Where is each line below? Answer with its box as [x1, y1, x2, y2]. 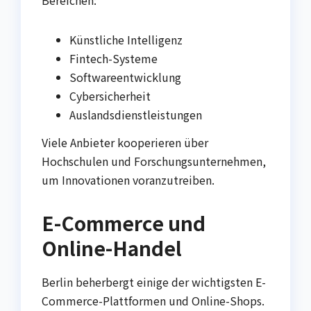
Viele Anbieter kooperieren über [42, 133, 208, 151]
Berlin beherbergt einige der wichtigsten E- [42, 273, 266, 290]
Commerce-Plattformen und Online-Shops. [42, 292, 264, 309]
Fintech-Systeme [69, 49, 158, 67]
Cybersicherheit [69, 87, 151, 104]
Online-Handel [42, 233, 182, 262]
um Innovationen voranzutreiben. [42, 171, 215, 188]
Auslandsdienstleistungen [69, 106, 202, 123]
